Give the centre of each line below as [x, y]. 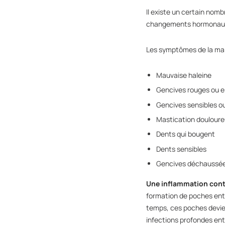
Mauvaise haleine [184, 75]
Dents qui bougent [186, 134]
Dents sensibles [182, 149]
